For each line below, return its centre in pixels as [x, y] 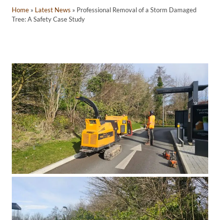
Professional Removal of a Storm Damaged [137, 10]
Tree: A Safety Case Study [48, 19]
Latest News [53, 10]
